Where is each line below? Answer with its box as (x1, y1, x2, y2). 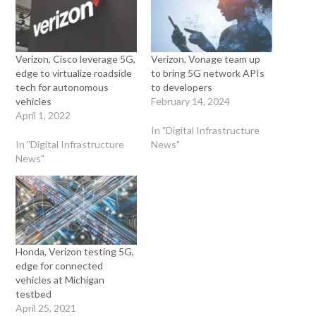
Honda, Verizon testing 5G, (16, 245, 135, 257)
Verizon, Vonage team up (151, 52, 260, 65)
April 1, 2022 (16, 109, 71, 121)
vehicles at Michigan (16, 273, 105, 286)
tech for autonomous (16, 80, 109, 93)
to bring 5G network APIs (151, 66, 265, 79)
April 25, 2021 (16, 301, 77, 314)
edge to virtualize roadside (16, 66, 133, 79)
